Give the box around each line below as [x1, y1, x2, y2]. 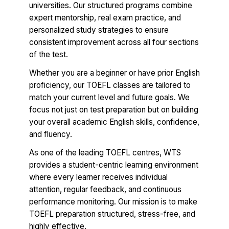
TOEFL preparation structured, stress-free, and [29, 209, 195, 219]
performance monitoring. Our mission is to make [29, 197, 197, 207]
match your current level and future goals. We [29, 93, 190, 103]
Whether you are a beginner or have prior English [29, 68, 200, 78]
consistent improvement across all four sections [29, 37, 199, 48]
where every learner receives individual [29, 172, 168, 182]
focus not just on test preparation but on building [29, 105, 198, 115]
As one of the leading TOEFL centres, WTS [29, 148, 181, 158]
